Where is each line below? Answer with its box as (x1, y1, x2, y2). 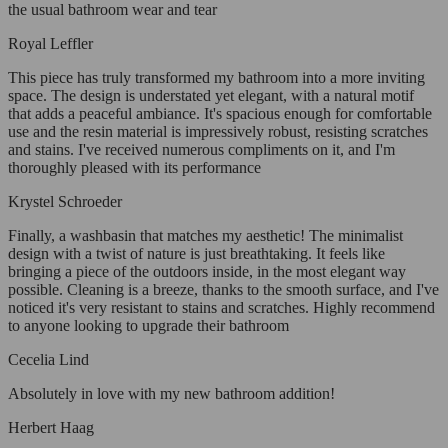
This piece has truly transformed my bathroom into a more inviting (8, 69, 425, 87)
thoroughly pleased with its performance (8, 159, 261, 177)
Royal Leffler (8, 35, 93, 53)
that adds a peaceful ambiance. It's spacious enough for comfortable (8, 105, 432, 123)
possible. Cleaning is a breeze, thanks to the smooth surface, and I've (8, 281, 439, 299)
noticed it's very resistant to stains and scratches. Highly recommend (8, 299, 435, 317)
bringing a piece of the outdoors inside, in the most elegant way (8, 263, 406, 281)
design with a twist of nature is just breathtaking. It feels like (8, 245, 385, 263)
